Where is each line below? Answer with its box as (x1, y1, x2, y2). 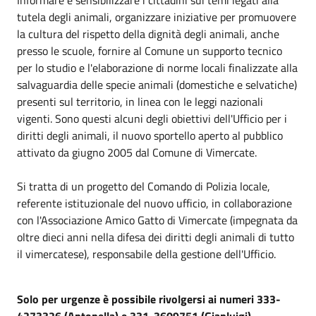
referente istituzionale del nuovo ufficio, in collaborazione (17, 194, 292, 212)
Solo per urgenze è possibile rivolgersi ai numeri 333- (17, 290, 281, 308)
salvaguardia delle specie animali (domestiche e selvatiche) (17, 75, 297, 93)
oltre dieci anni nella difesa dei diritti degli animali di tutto (17, 228, 294, 245)
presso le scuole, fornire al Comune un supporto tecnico (17, 42, 282, 59)
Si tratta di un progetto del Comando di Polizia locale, (17, 177, 270, 195)
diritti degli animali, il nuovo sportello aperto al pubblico (17, 126, 283, 144)
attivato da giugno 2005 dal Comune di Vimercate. (17, 143, 257, 161)
